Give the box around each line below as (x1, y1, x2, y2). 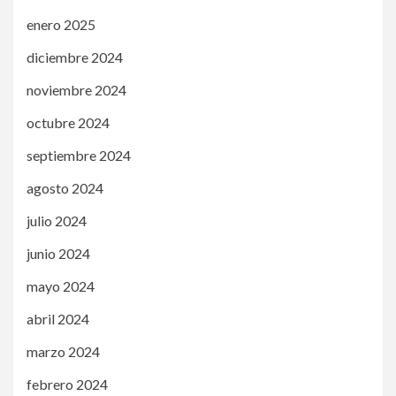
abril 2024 (27, 309, 89, 327)
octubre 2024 (27, 113, 110, 131)
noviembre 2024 (27, 80, 126, 98)
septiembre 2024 (27, 146, 131, 164)
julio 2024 (27, 211, 87, 229)
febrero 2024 (27, 375, 108, 392)
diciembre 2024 (27, 48, 123, 65)
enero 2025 (27, 15, 95, 33)
